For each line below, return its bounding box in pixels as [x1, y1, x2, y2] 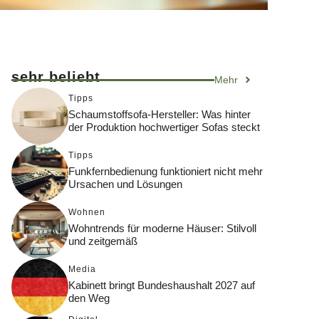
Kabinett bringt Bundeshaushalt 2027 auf [68, 279, 255, 292]
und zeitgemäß [68, 235, 137, 248]
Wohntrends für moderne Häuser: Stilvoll [68, 222, 256, 235]
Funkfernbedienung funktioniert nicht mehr [68, 165, 263, 178]
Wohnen [68, 207, 105, 218]
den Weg [68, 292, 110, 305]
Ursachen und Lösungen [68, 178, 182, 191]
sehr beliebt [11, 68, 100, 85]
